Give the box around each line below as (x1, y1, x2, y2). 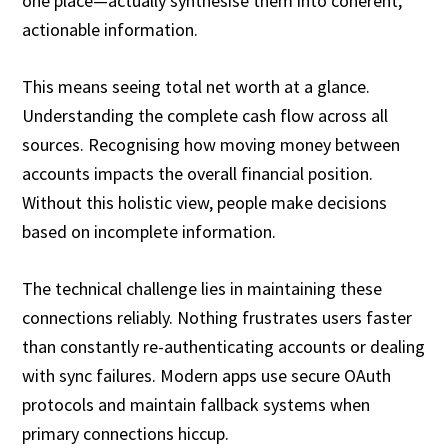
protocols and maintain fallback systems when (22, 393, 371, 416)
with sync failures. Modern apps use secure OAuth (22, 364, 392, 387)
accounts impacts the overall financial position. (22, 162, 374, 185)
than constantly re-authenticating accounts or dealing (22, 335, 426, 358)
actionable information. (22, 18, 199, 41)
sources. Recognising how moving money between (22, 133, 401, 156)
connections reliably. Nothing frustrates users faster (22, 306, 413, 329)
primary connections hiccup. (22, 422, 230, 445)
